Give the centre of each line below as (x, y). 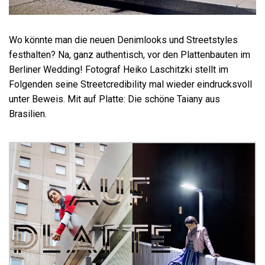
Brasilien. (28, 114)
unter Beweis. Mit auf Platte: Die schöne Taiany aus (114, 99)
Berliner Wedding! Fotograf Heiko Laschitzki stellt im (119, 70)
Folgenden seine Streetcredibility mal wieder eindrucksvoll (130, 85)
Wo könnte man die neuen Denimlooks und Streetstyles (123, 40)
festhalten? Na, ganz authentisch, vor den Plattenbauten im (130, 55)
